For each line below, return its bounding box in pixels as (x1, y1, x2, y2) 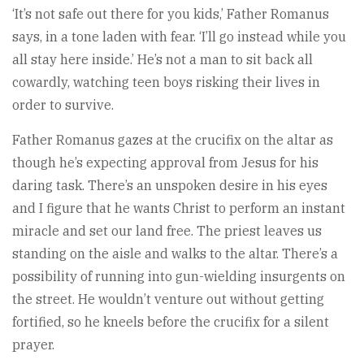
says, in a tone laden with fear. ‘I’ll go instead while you (12, 28, 346, 45)
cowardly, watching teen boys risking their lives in (12, 74, 320, 91)
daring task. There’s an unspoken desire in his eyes (12, 177, 327, 194)
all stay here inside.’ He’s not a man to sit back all (12, 51, 313, 68)
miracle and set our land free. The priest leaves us (12, 223, 322, 240)
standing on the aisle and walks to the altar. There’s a (12, 245, 338, 262)
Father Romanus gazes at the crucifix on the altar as (12, 132, 333, 149)
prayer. (12, 336, 54, 353)
